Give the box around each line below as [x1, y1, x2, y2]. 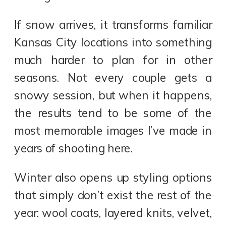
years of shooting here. [14, 141, 133, 156]
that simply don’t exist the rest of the [14, 188, 212, 202]
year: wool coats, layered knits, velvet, [14, 205, 212, 220]
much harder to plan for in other [14, 53, 212, 68]
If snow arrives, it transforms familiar [14, 18, 212, 32]
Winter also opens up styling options [14, 170, 212, 185]
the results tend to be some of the [14, 106, 212, 121]
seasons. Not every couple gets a [14, 71, 212, 85]
